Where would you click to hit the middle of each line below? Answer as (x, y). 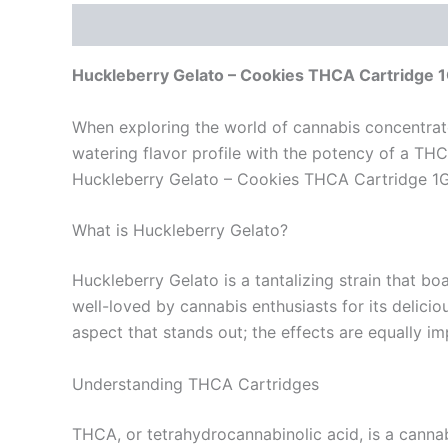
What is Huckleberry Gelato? (180, 230)
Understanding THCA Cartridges (195, 384)
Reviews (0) (232, 25)
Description (117, 25)
